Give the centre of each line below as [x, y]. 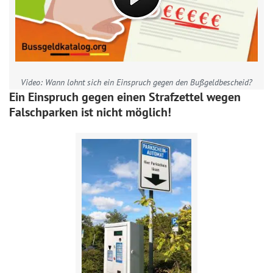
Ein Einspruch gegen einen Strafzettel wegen [125, 97]
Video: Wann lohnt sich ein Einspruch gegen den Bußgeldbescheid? [136, 82]
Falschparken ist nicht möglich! [90, 112]
